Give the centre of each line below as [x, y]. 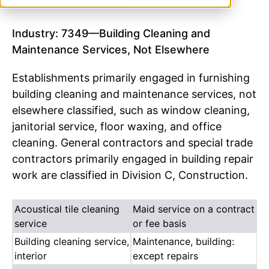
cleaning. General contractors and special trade [132, 142]
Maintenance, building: [183, 241]
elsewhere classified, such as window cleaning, [131, 110]
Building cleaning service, [72, 241]
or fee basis [159, 223]
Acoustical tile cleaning [67, 209]
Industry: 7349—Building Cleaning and [111, 33]
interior [31, 255]
